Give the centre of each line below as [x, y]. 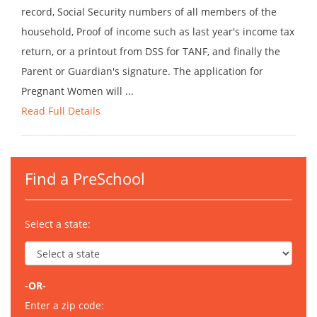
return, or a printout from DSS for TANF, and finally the [151, 52]
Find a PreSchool [85, 179]
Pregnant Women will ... [77, 91]
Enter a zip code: [64, 306]
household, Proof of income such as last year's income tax [158, 32]
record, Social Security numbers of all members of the [149, 12]
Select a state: [58, 224]
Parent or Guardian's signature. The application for [142, 71]
